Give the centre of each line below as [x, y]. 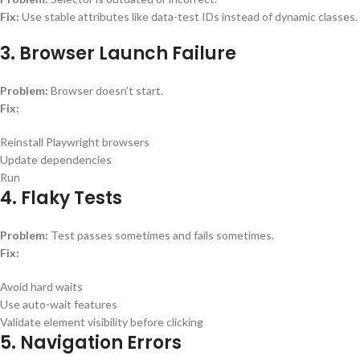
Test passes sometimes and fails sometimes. [161, 235]
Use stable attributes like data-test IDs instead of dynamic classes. [188, 17]
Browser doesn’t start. [106, 91]
